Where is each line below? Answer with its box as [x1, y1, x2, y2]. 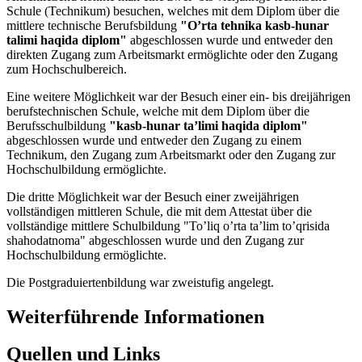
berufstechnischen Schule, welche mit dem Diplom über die [6, 103, 309, 118]
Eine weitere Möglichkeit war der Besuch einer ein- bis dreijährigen [6, 89, 351, 103]
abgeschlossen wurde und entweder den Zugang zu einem [6, 133, 301, 147]
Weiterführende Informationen [6, 305, 264, 327]
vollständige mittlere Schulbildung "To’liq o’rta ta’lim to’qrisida [6, 218, 330, 233]
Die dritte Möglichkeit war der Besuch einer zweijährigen [6, 189, 299, 204]
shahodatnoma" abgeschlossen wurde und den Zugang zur [6, 233, 304, 247]
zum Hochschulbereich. [6, 61, 127, 76]
